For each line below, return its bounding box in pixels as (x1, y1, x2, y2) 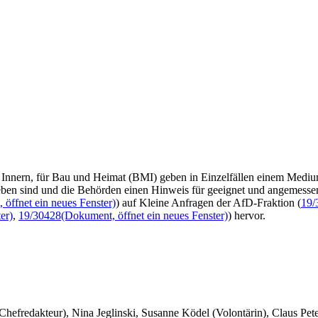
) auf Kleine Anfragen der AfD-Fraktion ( (116, 196, 301, 209)
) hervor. (228, 209, 265, 221)
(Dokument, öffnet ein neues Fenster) (61, 209, 228, 221)
